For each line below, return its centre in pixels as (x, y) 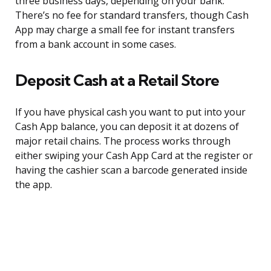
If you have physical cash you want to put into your (130, 112)
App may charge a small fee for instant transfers (125, 30)
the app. (34, 185)
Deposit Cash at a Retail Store (117, 80)
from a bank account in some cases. (96, 44)
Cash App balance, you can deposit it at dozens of (127, 127)
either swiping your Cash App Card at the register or (134, 156)
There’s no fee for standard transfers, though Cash (132, 15)
